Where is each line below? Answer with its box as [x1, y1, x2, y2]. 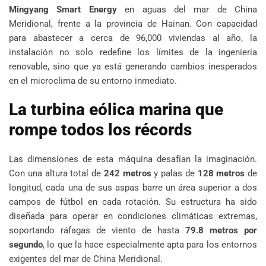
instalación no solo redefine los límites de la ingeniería [9, 46, 257, 58]
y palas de [151, 167, 198, 179]
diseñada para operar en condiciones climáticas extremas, [9, 210, 257, 221]
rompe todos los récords [9, 119, 192, 140]
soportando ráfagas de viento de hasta [9, 224, 185, 236]
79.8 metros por [185, 224, 257, 236]
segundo [9, 239, 43, 250]
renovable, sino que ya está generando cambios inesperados [9, 61, 257, 72]
